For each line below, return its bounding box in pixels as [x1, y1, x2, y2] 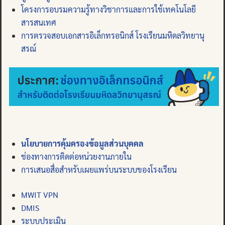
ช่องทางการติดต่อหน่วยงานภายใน [21, 151, 132, 162]
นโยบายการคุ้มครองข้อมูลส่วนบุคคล [21, 138, 144, 149]
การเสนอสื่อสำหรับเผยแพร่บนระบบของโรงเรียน [21, 164, 177, 175]
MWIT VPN [21, 189, 58, 200]
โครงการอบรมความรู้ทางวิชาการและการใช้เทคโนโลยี [21, 4, 196, 15]
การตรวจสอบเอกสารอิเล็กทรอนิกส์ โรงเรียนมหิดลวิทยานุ [21, 30, 204, 41]
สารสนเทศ [21, 17, 56, 28]
